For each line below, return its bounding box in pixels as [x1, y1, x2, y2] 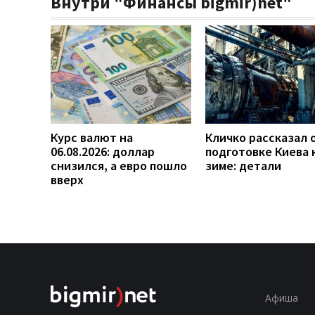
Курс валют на [51, 129, 133, 146]
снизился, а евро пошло [51, 157, 187, 174]
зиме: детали [205, 157, 281, 174]
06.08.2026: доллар [51, 143, 155, 160]
